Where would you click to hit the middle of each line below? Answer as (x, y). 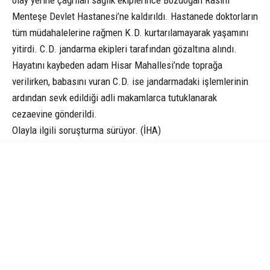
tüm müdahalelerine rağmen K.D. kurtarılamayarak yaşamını (130, 32)
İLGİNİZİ (28, 248)
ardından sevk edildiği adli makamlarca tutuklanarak (115, 97)
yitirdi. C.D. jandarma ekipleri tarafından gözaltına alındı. (124, 49)
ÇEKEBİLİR (79, 248)
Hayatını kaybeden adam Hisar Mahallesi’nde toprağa (117, 65)
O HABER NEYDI (217, 180)
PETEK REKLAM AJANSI (52, 206)
